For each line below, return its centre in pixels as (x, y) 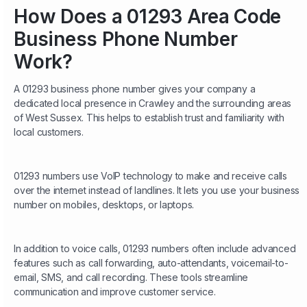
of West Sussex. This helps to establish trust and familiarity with (149, 118)
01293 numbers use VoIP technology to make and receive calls (150, 176)
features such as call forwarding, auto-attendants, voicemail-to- (151, 263)
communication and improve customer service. (115, 292)
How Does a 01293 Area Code (147, 17)
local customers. (49, 132)
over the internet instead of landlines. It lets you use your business (157, 191)
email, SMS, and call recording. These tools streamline (131, 278)
